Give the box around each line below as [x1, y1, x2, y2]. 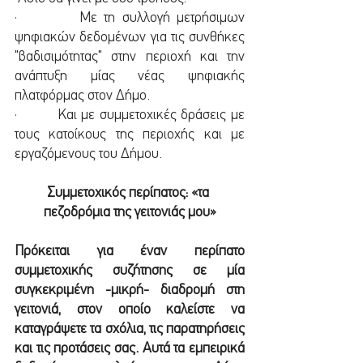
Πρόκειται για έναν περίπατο [15, 244, 245, 259]
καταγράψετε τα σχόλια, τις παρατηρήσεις [15, 322, 245, 337]
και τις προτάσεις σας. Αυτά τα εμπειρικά [15, 341, 245, 357]
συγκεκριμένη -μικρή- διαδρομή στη [15, 283, 245, 298]
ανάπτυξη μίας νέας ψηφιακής [15, 69, 245, 84]
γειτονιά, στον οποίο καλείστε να [15, 302, 245, 318]
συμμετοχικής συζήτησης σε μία [15, 263, 245, 279]
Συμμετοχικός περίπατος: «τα [47, 186, 212, 201]
